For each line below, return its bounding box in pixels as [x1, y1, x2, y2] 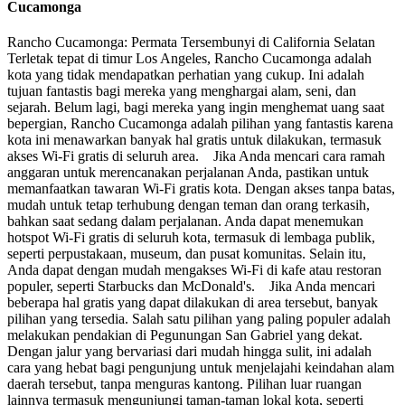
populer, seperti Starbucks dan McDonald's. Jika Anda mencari [7, 278, 375, 294]
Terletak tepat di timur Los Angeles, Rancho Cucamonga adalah [7, 50, 372, 66]
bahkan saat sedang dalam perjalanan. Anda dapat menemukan [7, 212, 363, 229]
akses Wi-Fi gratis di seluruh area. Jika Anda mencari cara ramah [7, 147, 385, 164]
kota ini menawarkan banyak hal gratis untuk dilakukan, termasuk [7, 131, 381, 147]
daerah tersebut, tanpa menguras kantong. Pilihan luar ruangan [7, 375, 362, 391]
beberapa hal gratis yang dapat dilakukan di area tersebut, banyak [7, 294, 378, 310]
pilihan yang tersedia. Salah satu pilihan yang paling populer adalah [7, 310, 391, 326]
